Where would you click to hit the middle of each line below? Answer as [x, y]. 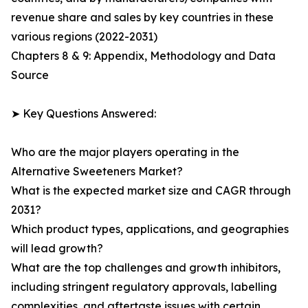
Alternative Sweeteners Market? [97, 172]
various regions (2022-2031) [84, 37]
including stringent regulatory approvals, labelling [144, 287]
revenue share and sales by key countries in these [142, 18]
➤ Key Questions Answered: [84, 114]
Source [30, 75]
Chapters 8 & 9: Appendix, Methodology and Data [143, 56]
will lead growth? [57, 249]
